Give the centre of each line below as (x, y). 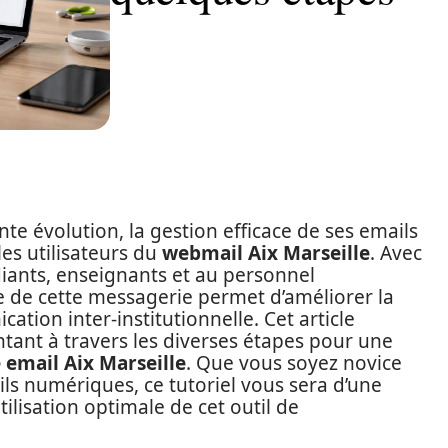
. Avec (396, 253)
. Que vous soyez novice (294, 363)
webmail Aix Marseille (266, 253)
